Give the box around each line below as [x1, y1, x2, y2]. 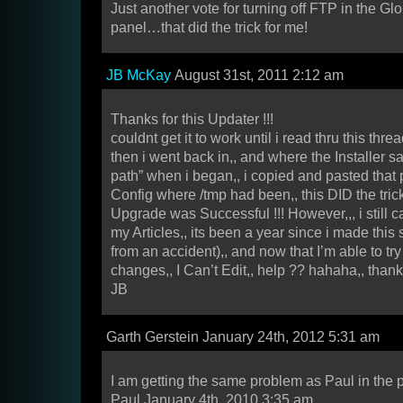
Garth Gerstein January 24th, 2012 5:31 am [106, 329, 380, 345]
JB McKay [106, 67, 171, 84]
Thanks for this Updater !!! [111, 112, 273, 128]
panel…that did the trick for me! [111, 20, 308, 36]
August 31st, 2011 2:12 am [171, 67, 344, 84]
